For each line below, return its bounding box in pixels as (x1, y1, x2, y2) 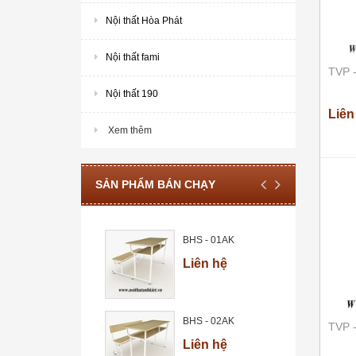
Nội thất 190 (106, 87, 158, 99)
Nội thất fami (106, 51, 160, 63)
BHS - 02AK (182, 315, 234, 327)
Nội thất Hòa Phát (106, 14, 182, 26)
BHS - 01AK (182, 234, 234, 246)
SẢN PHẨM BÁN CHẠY (95, 177, 215, 191)
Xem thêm (106, 124, 152, 136)
